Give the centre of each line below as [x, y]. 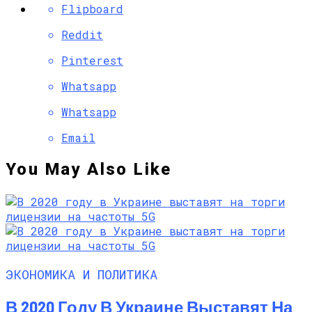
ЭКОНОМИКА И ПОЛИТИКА [81, 274]
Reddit [82, 35]
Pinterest [92, 61]
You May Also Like [89, 170]
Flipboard [92, 9]
